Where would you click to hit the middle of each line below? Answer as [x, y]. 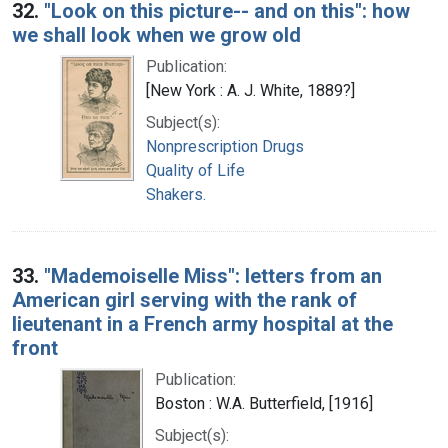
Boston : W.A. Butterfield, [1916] [264, 403]
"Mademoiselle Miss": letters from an [213, 275]
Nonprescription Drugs [225, 146]
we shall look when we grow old [156, 34]
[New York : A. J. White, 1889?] [250, 90]
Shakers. [176, 194]
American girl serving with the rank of [184, 299]
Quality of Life [195, 170]
